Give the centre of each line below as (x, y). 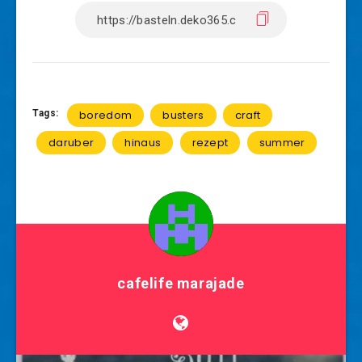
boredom (106, 115)
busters (183, 115)
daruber (72, 143)
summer (282, 143)
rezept (210, 143)
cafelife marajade (181, 283)
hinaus (143, 143)
